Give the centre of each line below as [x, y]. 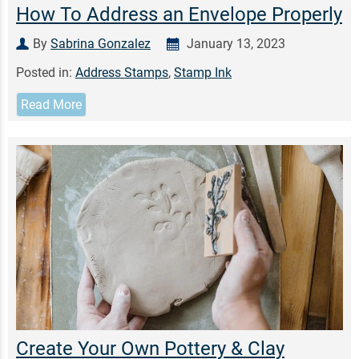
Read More [51, 104]
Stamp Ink [203, 72]
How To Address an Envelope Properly [179, 14]
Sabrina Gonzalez [101, 43]
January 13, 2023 [234, 43]
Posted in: [46, 72]
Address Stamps [122, 72]
